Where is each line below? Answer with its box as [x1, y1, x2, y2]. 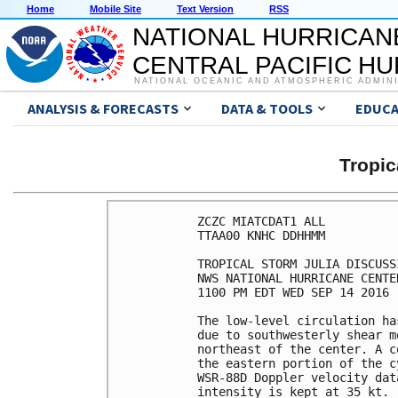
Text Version [177, 4, 234, 15]
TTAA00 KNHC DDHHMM [197, 227, 325, 243]
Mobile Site [90, 4, 141, 15]
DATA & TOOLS [221, 99, 313, 118]
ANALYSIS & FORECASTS [28, 99, 179, 118]
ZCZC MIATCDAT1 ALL [197, 213, 325, 228]
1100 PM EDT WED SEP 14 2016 [197, 284, 389, 299]
